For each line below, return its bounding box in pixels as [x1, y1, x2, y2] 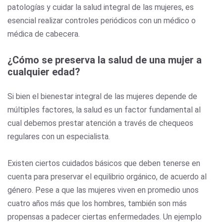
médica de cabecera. [7, 29, 82, 39]
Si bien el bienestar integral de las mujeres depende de [7, 91, 197, 101]
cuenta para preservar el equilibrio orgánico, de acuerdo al [7, 171, 207, 181]
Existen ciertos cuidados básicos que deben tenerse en [7, 158, 200, 168]
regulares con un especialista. [7, 131, 110, 141]
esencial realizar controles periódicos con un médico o [7, 15, 196, 25]
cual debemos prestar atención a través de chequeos [7, 118, 193, 128]
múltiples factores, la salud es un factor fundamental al [7, 105, 201, 114]
